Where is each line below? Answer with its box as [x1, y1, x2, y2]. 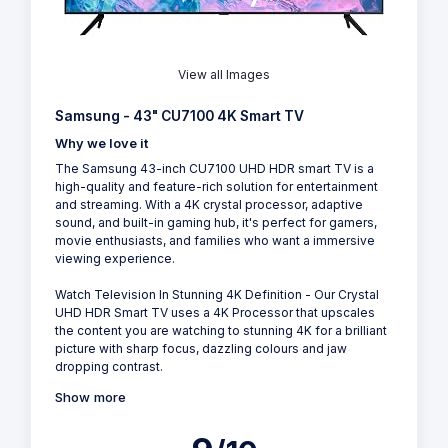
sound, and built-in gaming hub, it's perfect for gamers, [55, 215, 377, 231]
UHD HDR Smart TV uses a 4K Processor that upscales [55, 305, 375, 321]
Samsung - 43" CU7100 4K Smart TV [55, 108, 304, 125]
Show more [55, 389, 126, 406]
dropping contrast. [55, 359, 163, 375]
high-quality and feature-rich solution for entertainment [55, 179, 378, 195]
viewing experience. [55, 251, 175, 267]
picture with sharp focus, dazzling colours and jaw [55, 341, 347, 357]
